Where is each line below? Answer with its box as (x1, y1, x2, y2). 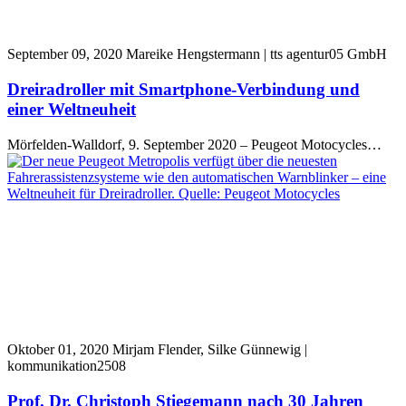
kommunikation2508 (7, 357, 126, 373)
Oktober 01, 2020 (7, 341, 109, 357)
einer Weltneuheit (7, 100, 136, 120)
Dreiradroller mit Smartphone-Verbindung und (7, 80, 360, 100)
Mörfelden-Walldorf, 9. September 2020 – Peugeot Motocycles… (7, 136, 382, 152)
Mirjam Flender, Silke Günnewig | (112, 341, 307, 357)
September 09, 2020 (7, 46, 122, 63)
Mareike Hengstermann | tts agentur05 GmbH (126, 46, 387, 63)
